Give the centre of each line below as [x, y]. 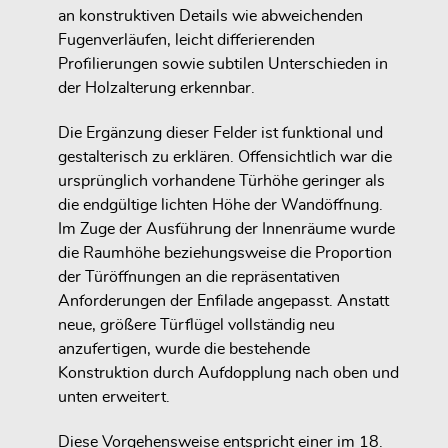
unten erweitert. [114, 396]
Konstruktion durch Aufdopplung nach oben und [228, 372]
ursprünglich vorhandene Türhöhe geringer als [221, 180]
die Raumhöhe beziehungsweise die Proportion [225, 252]
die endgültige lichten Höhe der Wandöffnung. [220, 204]
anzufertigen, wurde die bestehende [184, 348]
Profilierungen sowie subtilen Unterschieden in [223, 64]
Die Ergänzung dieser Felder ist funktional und [220, 132]
